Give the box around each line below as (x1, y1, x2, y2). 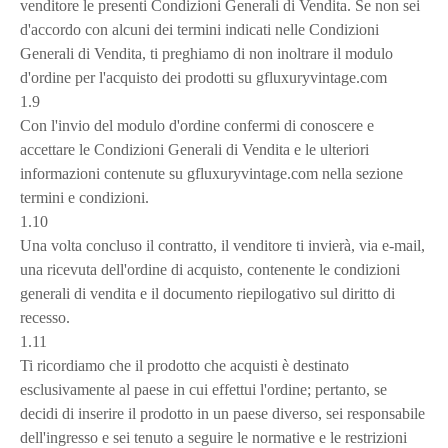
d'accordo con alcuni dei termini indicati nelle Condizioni (20, 21, 379, 38)
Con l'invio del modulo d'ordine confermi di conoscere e (20, 117, 374, 134)
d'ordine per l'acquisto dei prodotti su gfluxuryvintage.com (20, 69, 387, 86)
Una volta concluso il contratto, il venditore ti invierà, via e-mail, (20, 237, 425, 254)
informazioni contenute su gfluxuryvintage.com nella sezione (20, 165, 403, 182)
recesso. (20, 309, 70, 326)
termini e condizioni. (20, 189, 149, 206)
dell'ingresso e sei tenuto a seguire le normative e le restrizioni (20, 429, 407, 446)
